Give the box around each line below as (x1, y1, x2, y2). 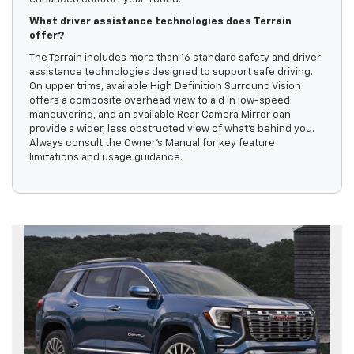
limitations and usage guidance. (28, 153, 183, 164)
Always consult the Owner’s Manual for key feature (28, 138, 275, 149)
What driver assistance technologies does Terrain (28, 17, 292, 28)
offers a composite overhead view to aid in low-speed (28, 96, 290, 107)
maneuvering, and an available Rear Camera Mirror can (28, 110, 291, 121)
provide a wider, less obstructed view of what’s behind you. (28, 124, 314, 135)
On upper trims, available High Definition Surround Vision (28, 81, 301, 92)
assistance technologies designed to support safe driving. (28, 67, 313, 78)
